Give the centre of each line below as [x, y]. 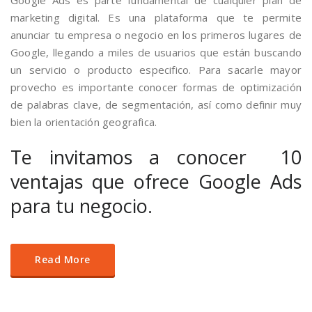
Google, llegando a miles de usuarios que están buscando [156, 52]
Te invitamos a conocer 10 [156, 157]
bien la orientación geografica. [84, 122]
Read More [63, 259]
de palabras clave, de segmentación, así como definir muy [156, 104]
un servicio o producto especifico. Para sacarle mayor [156, 70]
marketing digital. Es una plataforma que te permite [156, 17]
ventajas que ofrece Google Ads [156, 181]
